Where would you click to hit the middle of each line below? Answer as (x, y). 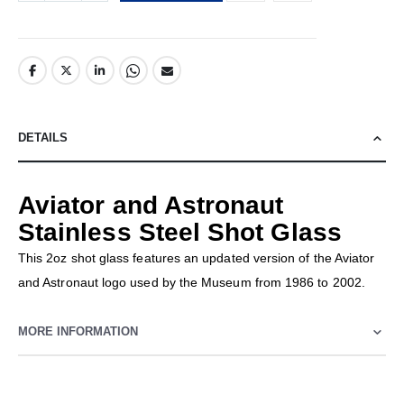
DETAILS (43, 138)
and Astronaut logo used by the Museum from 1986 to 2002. (192, 283)
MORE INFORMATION (78, 332)
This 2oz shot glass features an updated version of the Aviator (197, 258)
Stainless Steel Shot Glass (180, 232)
